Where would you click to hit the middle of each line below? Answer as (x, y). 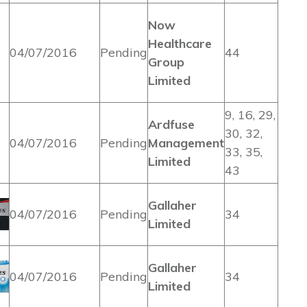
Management (186, 143)
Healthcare (180, 44)
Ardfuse (171, 124)
